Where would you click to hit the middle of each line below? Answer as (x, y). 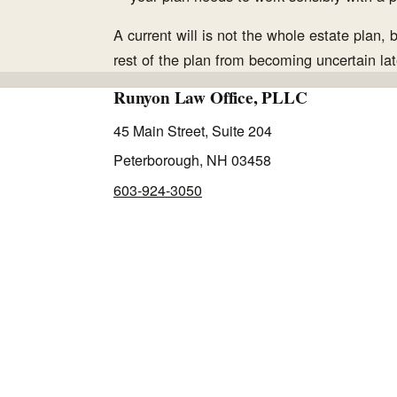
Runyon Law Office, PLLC (210, 97)
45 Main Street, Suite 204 (193, 130)
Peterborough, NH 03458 (192, 160)
